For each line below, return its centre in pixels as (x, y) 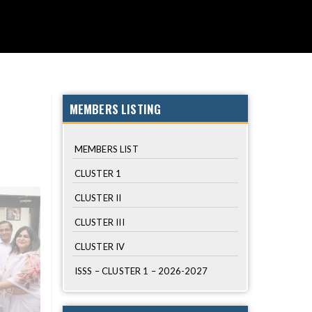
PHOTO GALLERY (89, 46)
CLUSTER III (99, 222)
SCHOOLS (231, 46)
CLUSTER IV (100, 247)
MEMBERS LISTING (115, 109)
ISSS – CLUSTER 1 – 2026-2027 (141, 271)
